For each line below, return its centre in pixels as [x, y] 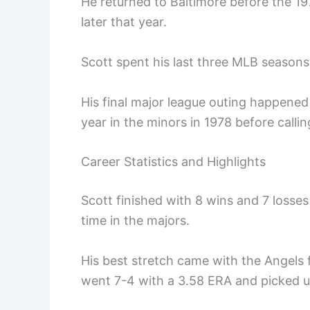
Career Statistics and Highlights [173, 162]
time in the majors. [135, 221]
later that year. [124, 21]
